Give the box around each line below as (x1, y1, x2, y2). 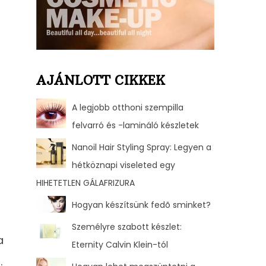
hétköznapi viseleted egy (72, 159, 175, 171)
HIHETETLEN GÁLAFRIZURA (36, 176, 135, 189)
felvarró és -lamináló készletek (72, 119, 199, 131)
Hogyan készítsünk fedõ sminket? (72, 198, 211, 211)
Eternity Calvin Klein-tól (72, 238, 168, 251)
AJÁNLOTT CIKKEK (36, 72, 165, 88)
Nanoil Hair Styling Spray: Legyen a (72, 141, 211, 153)
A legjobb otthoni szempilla (72, 101, 183, 113)
